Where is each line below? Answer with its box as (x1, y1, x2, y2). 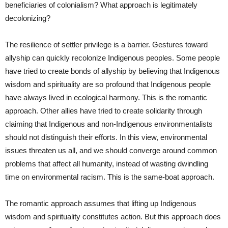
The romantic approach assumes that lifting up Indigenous (5, 198, 196, 208)
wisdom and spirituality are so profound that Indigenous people (5, 79, 211, 89)
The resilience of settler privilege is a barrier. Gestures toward (5, 40, 208, 49)
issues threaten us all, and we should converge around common (5, 146, 217, 155)
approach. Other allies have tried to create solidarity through (5, 106, 202, 115)
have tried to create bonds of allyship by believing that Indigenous (5, 66, 220, 75)
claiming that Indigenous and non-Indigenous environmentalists (5, 119, 213, 128)
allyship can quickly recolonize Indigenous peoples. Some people (5, 53, 220, 62)
